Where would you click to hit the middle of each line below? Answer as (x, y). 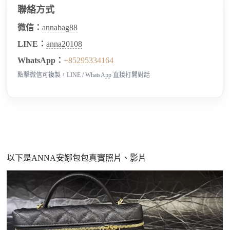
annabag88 (60, 27)
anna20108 (64, 44)
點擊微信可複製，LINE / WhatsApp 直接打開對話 (84, 75)
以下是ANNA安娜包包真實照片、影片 (77, 158)
